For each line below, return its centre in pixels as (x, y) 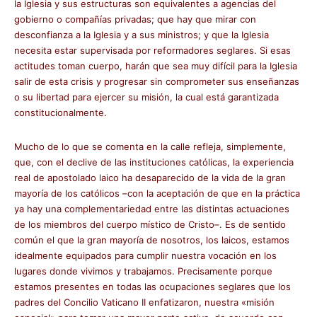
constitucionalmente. (60, 113)
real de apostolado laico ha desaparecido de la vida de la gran (150, 178)
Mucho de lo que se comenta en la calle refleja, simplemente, (150, 146)
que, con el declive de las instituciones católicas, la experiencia (154, 162)
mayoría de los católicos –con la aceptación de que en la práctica (157, 193)
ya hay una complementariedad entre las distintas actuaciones (152, 209)
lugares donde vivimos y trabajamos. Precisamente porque (143, 271)
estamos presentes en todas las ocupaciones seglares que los (152, 287)
